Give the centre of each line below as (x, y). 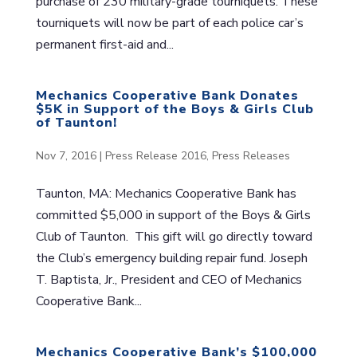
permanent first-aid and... (104, 44)
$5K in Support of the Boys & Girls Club (175, 109)
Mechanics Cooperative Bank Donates (167, 95)
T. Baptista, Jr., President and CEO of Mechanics (169, 280)
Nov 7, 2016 (66, 156)
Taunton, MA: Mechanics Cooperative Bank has (166, 194)
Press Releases (251, 156)
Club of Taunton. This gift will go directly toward (174, 237)
